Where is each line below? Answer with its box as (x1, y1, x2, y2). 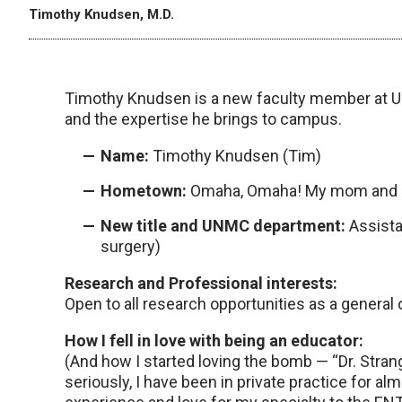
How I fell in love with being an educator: (65, 331, 363, 351)
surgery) (100, 237, 161, 257)
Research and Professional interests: (65, 274, 337, 293)
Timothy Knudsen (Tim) (149, 146, 321, 166)
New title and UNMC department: (100, 216, 345, 236)
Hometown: (100, 181, 187, 201)
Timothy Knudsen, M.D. (29, 6, 174, 23)
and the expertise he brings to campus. (65, 109, 342, 129)
